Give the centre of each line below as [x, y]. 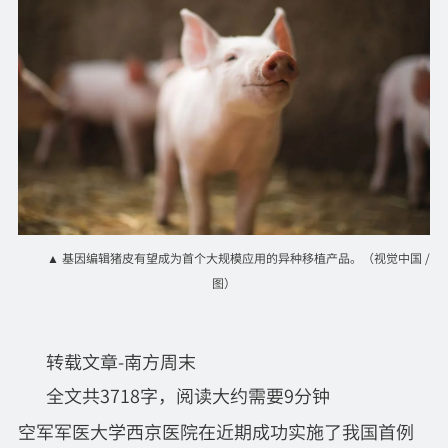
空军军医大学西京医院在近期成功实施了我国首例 [215, 430]
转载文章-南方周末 [120, 360]
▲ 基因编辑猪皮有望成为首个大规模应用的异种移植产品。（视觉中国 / [238, 257]
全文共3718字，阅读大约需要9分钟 [187, 394]
